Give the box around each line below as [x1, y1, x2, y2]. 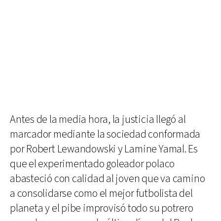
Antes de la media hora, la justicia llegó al [10, 112, 186, 127]
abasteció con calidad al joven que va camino [10, 171, 205, 186]
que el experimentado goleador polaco [10, 156, 175, 171]
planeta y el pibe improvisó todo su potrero [10, 201, 193, 216]
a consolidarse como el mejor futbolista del [10, 186, 193, 201]
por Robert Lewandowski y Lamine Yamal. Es [10, 142, 198, 156]
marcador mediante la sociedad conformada [10, 127, 201, 142]
